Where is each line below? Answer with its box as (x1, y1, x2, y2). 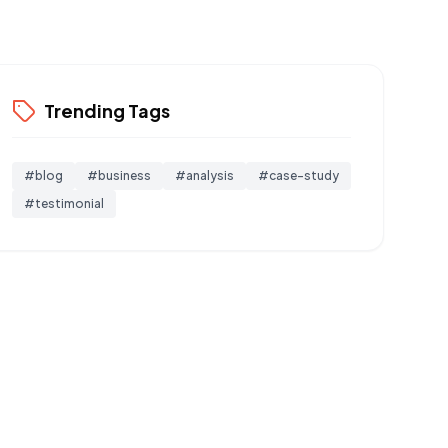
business (97, 168, 151, 183)
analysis (185, 168, 234, 183)
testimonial (34, 196, 104, 211)
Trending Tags (43, 99, 170, 122)
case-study (268, 168, 339, 183)
